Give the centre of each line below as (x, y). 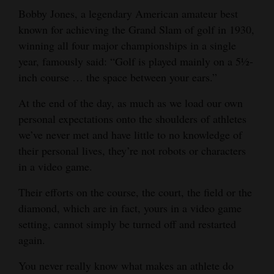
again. (32, 239)
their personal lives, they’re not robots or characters (132, 150)
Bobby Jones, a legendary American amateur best (128, 13)
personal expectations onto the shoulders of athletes (132, 118)
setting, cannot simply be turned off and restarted (127, 224)
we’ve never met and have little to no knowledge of (130, 134)
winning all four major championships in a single (127, 45)
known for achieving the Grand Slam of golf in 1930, (136, 29)
